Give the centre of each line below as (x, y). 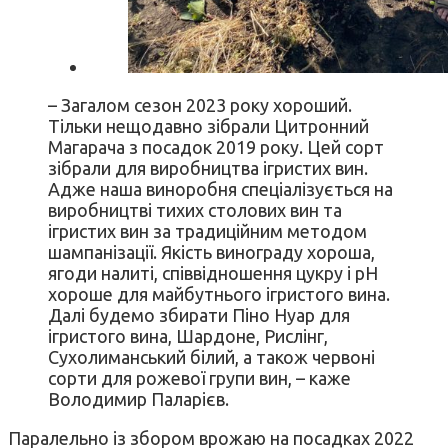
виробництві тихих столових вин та (195, 210)
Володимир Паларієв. (138, 399)
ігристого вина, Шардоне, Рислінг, (188, 336)
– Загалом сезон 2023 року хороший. (200, 105)
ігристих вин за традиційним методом (207, 231)
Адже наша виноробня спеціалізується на (220, 189)
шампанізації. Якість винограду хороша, (211, 252)
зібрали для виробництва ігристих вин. (208, 168)
